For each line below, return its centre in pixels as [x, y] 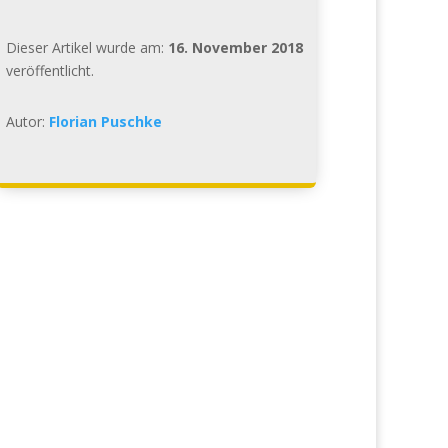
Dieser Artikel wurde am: [86, 47]
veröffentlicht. [49, 70]
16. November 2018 [235, 47]
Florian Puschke [105, 121]
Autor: [27, 121]
